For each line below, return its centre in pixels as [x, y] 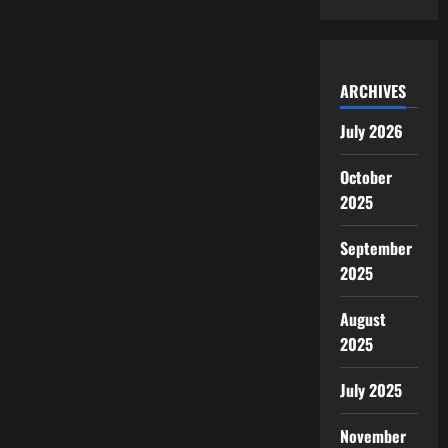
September [376, 247]
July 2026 [371, 130]
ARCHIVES [372, 90]
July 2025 [371, 389]
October [366, 176]
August [363, 318]
